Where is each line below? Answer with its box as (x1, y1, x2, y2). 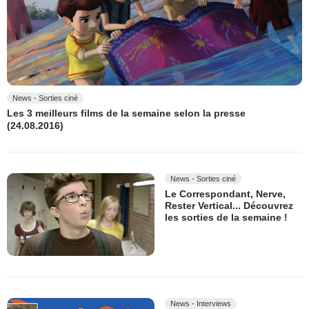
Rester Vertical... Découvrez (165, 200, 293, 212)
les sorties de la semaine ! (165, 212, 288, 223)
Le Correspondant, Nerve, (165, 188, 286, 200)
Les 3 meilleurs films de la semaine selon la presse (7, 108, 246, 119)
